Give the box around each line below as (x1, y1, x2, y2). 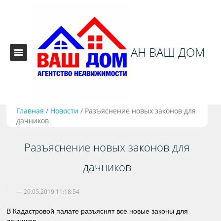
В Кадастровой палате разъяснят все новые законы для (6, 207, 188, 215)
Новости (50, 106, 79, 115)
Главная (16, 106, 44, 115)
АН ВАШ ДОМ (131, 44, 205, 60)
